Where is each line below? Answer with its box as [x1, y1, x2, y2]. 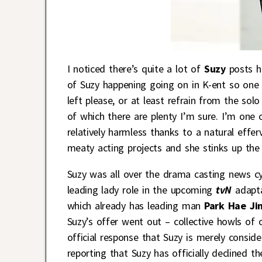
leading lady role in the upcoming [67, 183, 216, 197]
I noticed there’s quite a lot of [67, 62, 204, 76]
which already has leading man [67, 199, 204, 213]
